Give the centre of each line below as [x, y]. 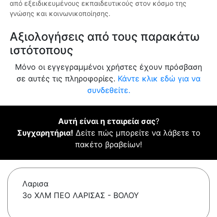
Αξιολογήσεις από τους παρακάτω [105, 37]
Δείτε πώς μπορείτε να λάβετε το [137, 133]
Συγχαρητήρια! [45, 133]
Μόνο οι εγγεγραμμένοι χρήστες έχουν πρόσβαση [108, 67]
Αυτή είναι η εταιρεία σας [107, 121]
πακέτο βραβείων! [108, 145]
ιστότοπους [41, 50]
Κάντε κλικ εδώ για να [159, 79]
